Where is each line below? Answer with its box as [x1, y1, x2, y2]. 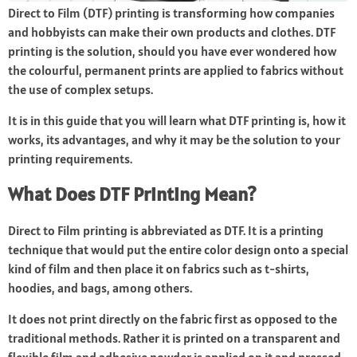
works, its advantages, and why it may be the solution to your [8, 131, 340, 148]
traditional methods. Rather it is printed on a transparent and [8, 330, 340, 347]
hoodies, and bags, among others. [8, 280, 192, 296]
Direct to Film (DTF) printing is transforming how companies [8, 5, 335, 22]
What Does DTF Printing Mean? [8, 182, 256, 207]
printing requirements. [8, 151, 132, 167]
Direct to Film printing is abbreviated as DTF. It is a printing [8, 222, 324, 239]
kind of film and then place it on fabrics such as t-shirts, [8, 261, 309, 277]
